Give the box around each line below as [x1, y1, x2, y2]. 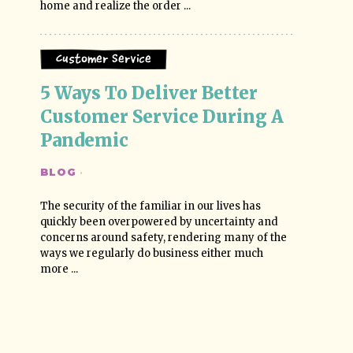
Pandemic [40, 129, 129, 151]
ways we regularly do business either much [40, 247, 264, 260]
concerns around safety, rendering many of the [40, 231, 288, 244]
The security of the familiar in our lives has [40, 199, 262, 213]
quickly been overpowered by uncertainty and [40, 215, 279, 229]
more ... [40, 262, 79, 276]
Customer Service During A [40, 106, 288, 128]
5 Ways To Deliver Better [40, 82, 262, 104]
